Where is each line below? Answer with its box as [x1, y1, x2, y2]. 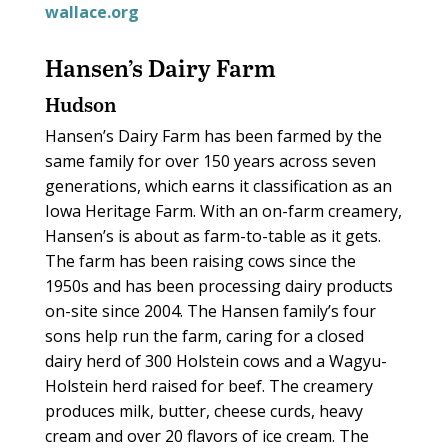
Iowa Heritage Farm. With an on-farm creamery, [44, 200, 402, 223]
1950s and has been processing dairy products [44, 275, 393, 298]
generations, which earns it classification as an [44, 175, 392, 198]
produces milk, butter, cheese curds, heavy [44, 400, 363, 423]
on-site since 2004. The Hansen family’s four [44, 300, 376, 323]
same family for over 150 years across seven [44, 150, 376, 173]
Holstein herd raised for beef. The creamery [44, 375, 373, 398]
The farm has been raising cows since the [44, 250, 356, 273]
